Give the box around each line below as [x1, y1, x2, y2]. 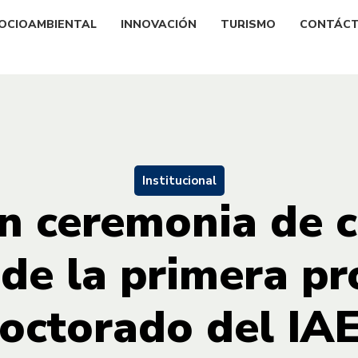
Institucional [141, 172, 217, 189]
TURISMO [221, 16, 276, 32]
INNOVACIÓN [121, 16, 197, 32]
